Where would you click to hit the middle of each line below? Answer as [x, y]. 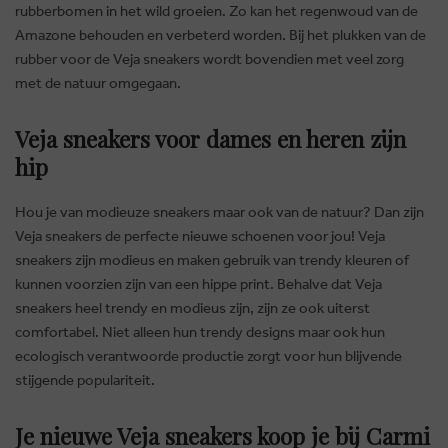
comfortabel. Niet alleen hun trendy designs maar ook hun [200, 331]
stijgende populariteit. [85, 379]
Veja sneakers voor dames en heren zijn [210, 139]
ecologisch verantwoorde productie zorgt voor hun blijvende [208, 355]
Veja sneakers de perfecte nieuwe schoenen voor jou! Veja [200, 235]
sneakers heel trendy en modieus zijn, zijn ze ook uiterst [192, 307]
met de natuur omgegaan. [98, 82]
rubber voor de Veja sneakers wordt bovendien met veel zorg [209, 58]
